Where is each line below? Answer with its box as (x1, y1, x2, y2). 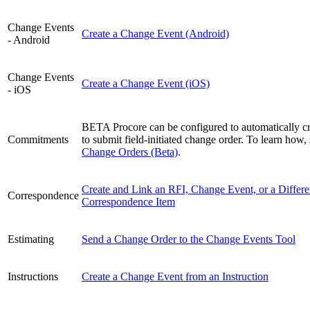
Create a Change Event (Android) (82, 28, 229, 40)
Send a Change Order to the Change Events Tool (82, 233, 295, 246)
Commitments (8, 134, 69, 146)
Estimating (8, 233, 54, 246)
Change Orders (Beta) (82, 146, 178, 158)
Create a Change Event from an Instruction (82, 271, 268, 283)
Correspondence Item (82, 196, 175, 208)
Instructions (8, 271, 58, 283)
